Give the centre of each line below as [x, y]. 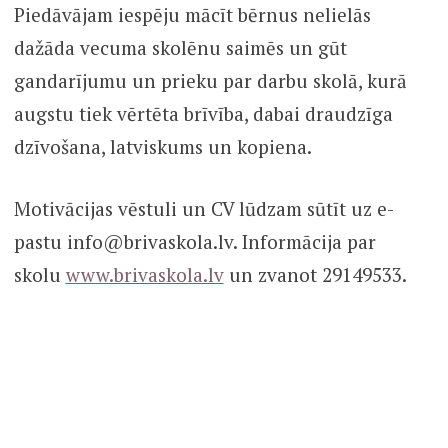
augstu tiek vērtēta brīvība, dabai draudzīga [203, 114]
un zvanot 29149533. [315, 274]
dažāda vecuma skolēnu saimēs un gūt [180, 48]
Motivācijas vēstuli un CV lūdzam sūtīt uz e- [203, 208]
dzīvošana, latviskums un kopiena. [162, 147]
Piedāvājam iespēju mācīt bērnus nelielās [192, 15]
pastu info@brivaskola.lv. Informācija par [194, 241]
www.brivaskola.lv [144, 274]
